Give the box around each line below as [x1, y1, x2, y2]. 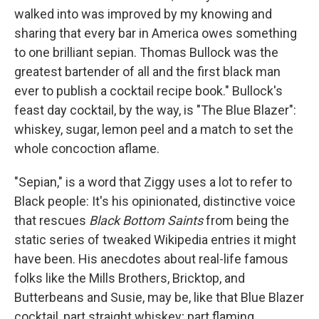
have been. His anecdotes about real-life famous [14, 251, 288, 266]
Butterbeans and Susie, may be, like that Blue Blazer [14, 289, 304, 305]
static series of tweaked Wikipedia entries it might [14, 231, 296, 247]
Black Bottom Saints [89, 212, 203, 228]
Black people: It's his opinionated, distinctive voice [14, 193, 296, 209]
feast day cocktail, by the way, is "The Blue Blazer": [14, 102, 296, 117]
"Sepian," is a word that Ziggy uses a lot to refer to [14, 174, 292, 189]
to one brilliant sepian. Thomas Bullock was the [14, 44, 278, 60]
